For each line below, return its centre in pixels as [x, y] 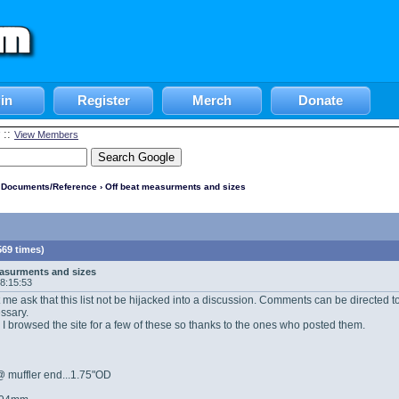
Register [103, 100]
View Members [46, 134]
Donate [321, 100]
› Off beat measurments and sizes [171, 187]
